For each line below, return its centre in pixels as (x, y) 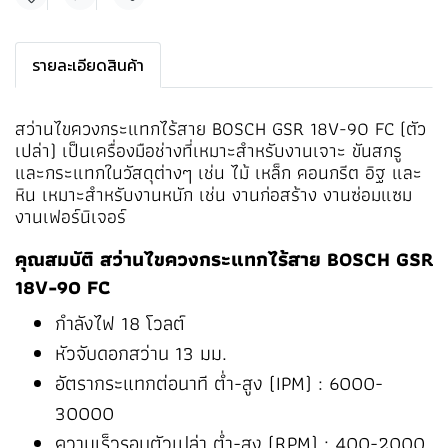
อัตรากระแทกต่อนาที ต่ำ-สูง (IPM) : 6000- (219, 383)
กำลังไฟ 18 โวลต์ (120, 323)
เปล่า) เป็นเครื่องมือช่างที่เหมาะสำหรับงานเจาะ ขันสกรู (208, 150)
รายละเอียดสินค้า (88, 65)
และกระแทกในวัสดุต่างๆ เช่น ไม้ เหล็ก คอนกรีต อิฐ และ (218, 172)
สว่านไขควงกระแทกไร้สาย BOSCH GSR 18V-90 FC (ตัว (220, 128)
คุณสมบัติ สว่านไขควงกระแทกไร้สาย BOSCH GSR (224, 259)
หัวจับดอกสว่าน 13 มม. (141, 353)
